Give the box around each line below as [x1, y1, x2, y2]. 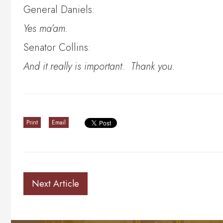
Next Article [32, 177, 79, 191]
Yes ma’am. [23, 21, 71, 36]
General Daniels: [23, 2, 95, 17]
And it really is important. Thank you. [23, 59, 175, 74]
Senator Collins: [23, 40, 91, 55]
